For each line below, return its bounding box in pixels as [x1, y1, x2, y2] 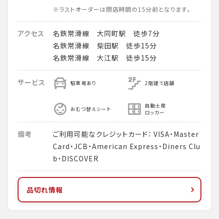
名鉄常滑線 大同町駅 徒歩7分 [53, 28, 160, 38]
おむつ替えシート [70, 105, 111, 112]
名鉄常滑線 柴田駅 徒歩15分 [53, 41, 157, 50]
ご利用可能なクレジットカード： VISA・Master [53, 129, 199, 139]
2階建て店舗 [145, 79, 175, 87]
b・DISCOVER [53, 153, 99, 163]
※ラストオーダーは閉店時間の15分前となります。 [53, 5, 192, 14]
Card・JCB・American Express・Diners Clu [53, 141, 200, 151]
